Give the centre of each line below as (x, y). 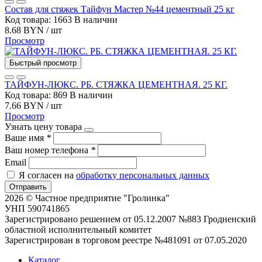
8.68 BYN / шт (33, 30)
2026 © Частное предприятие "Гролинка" (87, 198)
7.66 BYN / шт (33, 105)
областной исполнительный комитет (78, 229)
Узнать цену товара (43, 126)
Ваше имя (25, 137)
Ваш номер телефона (48, 150)
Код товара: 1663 (39, 19)
